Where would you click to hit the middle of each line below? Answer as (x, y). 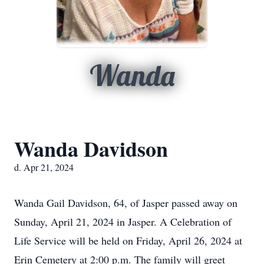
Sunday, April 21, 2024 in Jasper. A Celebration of (123, 222)
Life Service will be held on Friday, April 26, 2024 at (128, 240)
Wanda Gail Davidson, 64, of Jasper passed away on (126, 203)
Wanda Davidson (91, 148)
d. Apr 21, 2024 (44, 167)
